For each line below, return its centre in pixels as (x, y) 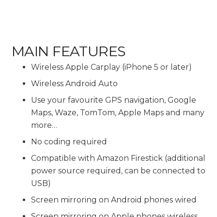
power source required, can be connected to (118, 171)
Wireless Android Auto (74, 84)
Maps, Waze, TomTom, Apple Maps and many (118, 113)
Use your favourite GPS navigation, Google (114, 100)
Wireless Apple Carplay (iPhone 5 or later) (111, 67)
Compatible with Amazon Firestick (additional (118, 158)
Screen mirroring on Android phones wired (114, 200)
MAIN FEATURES (69, 51)
